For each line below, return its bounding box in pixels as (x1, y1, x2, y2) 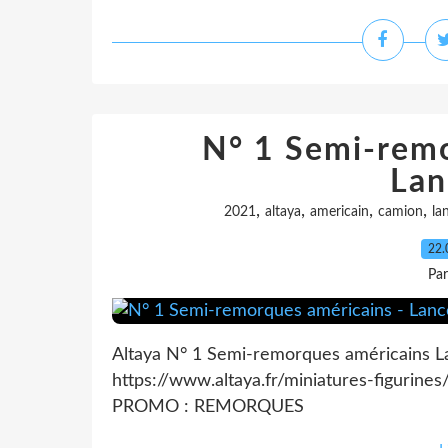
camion (377, 205, 423, 219)
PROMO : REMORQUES (112, 398, 304, 416)
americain (309, 205, 369, 219)
